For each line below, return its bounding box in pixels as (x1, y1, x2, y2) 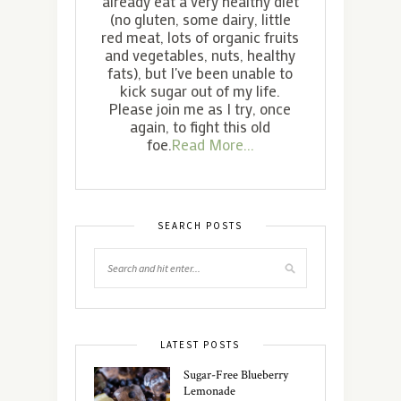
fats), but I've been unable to (107, 62, 293, 82)
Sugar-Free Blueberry (183, 366, 288, 383)
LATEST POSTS (160, 337, 240, 351)
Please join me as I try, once (109, 98, 291, 118)
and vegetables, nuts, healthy (105, 44, 295, 64)
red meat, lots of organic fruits (101, 26, 299, 47)
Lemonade (183, 382, 235, 399)
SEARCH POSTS (158, 218, 243, 232)
